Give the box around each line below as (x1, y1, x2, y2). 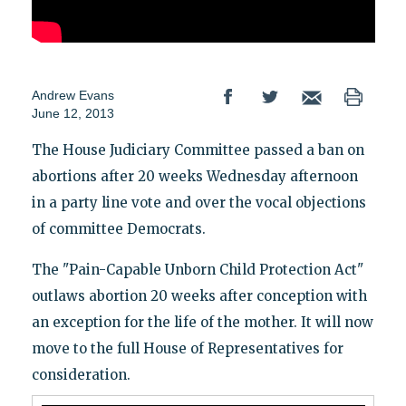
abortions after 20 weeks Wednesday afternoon (31, 168, 358, 186)
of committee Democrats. (31, 220, 206, 238)
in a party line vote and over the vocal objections (31, 194, 366, 212)
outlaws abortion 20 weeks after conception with (31, 287, 367, 305)
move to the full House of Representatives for (31, 340, 343, 358)
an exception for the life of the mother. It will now (31, 314, 373, 332)
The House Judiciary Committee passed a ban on (31, 141, 364, 159)
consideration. (31, 366, 130, 384)
